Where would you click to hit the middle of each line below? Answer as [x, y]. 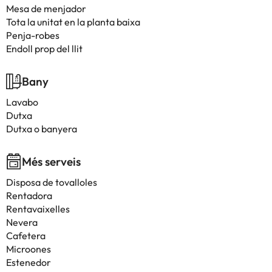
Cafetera [26, 236]
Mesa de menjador [46, 8]
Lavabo [22, 102]
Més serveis [51, 161]
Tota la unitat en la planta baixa [73, 22]
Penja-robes [33, 35]
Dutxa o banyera [42, 129]
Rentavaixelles [38, 209]
